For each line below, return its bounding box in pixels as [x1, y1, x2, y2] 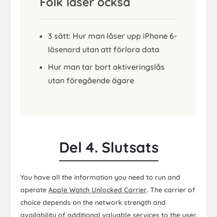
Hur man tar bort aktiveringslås [48, 62, 165, 72]
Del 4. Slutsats [59, 138, 158, 156]
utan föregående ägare [48, 75, 134, 85]
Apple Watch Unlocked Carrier [48, 185, 147, 194]
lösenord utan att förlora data [48, 44, 159, 54]
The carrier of [148, 185, 195, 194]
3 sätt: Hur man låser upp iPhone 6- [48, 31, 177, 41]
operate [20, 185, 48, 194]
